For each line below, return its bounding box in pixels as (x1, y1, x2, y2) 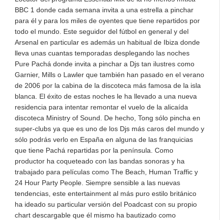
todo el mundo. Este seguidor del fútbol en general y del (15, 27, 189, 35)
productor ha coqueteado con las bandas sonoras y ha (15, 157, 185, 165)
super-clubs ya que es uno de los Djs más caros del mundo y (15, 125, 204, 133)
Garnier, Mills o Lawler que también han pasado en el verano (15, 71, 204, 79)
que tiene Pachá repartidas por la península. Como (15, 146, 173, 154)
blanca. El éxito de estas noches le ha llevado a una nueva (15, 92, 197, 100)
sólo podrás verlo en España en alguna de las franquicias (15, 136, 193, 143)
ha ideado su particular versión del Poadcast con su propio (15, 200, 197, 208)
